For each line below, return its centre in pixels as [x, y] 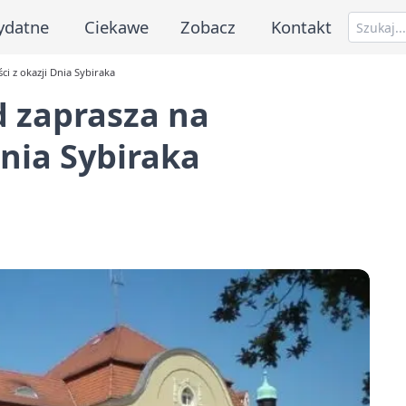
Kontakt [302, 26]
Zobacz [208, 26]
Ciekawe [116, 26]
